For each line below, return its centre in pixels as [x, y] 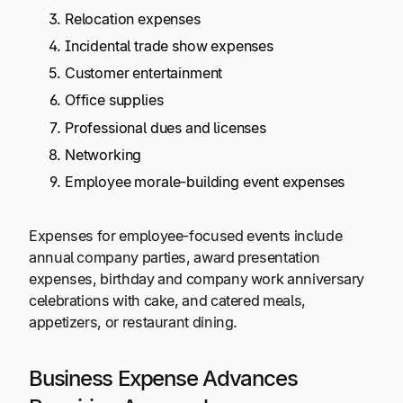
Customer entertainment [144, 73]
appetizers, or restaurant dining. [135, 322]
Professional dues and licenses [167, 127]
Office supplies [114, 100]
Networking [107, 154]
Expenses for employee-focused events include [186, 236]
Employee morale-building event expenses [207, 181]
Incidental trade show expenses [169, 46]
